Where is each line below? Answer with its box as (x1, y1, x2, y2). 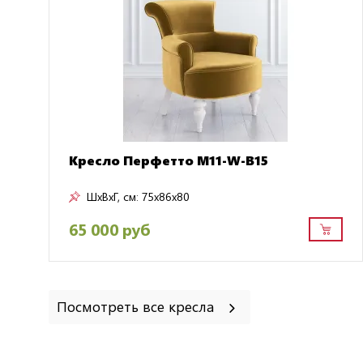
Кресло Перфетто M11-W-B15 (69, 151, 268, 169)
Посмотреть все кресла (57, 297, 218, 316)
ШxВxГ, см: (87, 188, 139, 204)
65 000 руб (69, 217, 150, 240)
